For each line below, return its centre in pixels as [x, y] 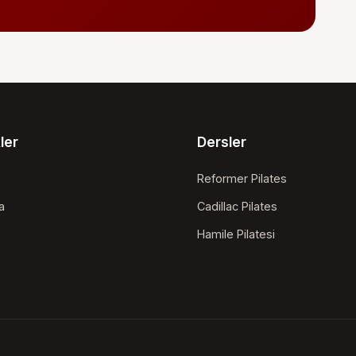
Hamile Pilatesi [236, 234]
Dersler [222, 141]
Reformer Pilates [242, 178]
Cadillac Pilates [237, 206]
